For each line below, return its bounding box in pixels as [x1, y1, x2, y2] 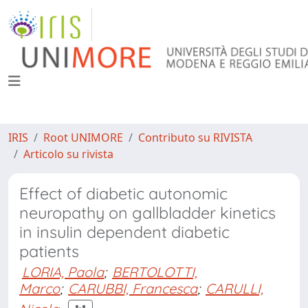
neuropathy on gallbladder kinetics [19, 203, 276, 223]
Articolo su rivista [23, 146, 113, 162]
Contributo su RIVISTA [138, 130, 252, 145]
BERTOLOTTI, [112, 263, 197, 280]
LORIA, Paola [22, 263, 104, 280]
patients [19, 241, 79, 261]
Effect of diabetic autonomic [19, 184, 228, 203]
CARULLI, [206, 280, 263, 297]
